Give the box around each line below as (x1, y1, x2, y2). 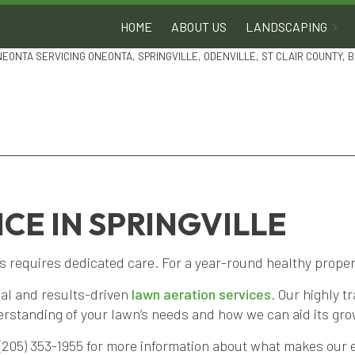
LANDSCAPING (245, 19, 327, 34)
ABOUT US (170, 19, 227, 34)
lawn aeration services (132, 285, 271, 303)
